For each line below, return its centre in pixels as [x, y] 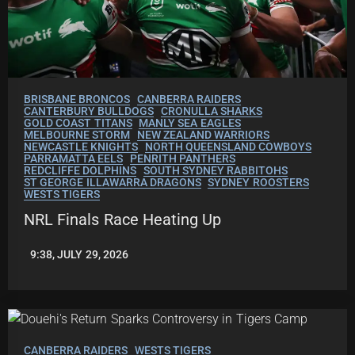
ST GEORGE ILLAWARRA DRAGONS [113, 183]
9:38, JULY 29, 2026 [79, 255]
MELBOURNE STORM [77, 135]
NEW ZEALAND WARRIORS [203, 135]
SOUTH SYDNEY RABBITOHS [216, 171]
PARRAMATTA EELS [74, 159]
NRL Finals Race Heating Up [123, 220]
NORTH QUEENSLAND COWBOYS [228, 147]
